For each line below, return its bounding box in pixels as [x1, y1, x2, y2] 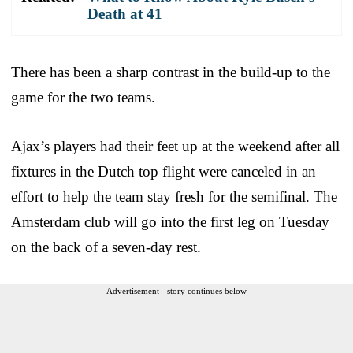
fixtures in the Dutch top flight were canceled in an [11, 162, 316, 180]
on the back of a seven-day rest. [11, 238, 201, 255]
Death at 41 [87, 5, 162, 22]
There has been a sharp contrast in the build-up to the [11, 63, 330, 80]
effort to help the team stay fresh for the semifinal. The [11, 188, 337, 205]
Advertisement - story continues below [106, 285, 247, 295]
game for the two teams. [11, 88, 155, 106]
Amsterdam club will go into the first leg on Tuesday [11, 213, 329, 230]
